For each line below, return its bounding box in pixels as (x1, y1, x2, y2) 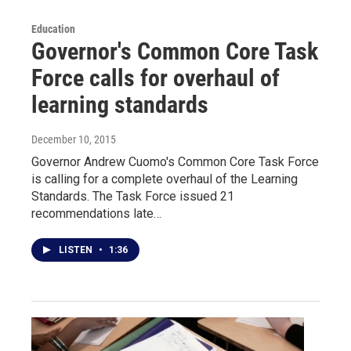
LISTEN (59, 244, 95, 255)
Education (31, 23, 75, 35)
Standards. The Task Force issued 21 (31, 189, 234, 204)
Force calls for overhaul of (31, 64, 280, 92)
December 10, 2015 (31, 133, 116, 146)
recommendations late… (31, 206, 161, 221)
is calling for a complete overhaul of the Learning (31, 172, 298, 186)
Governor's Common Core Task (31, 38, 318, 65)
